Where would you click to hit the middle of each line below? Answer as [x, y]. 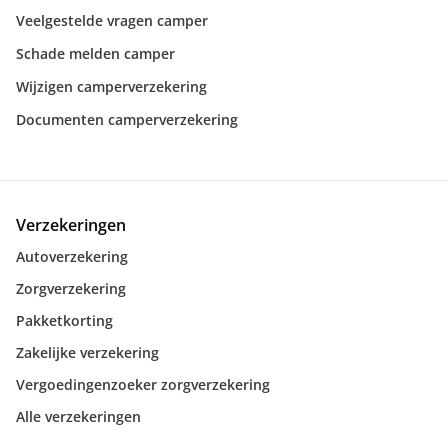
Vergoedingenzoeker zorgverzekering [143, 384]
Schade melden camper [95, 53]
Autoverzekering [72, 256]
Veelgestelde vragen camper [112, 20]
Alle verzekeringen [78, 416]
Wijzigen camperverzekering [111, 86]
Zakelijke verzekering [87, 352]
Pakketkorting [64, 320]
